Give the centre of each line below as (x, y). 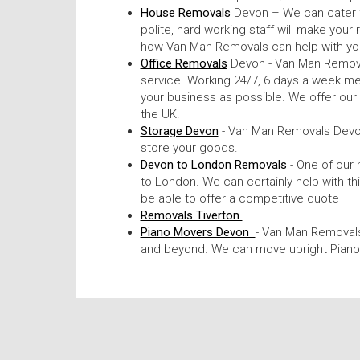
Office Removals (184, 63)
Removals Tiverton (191, 215)
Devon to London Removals (213, 164)
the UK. (160, 114)
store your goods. (189, 147)
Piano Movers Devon (198, 232)
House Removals (185, 12)
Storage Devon (179, 131)
